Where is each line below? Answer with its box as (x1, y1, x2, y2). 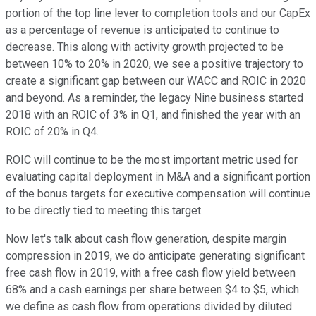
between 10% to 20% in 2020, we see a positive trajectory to (6, 57, 303, 71)
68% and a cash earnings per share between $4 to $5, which (6, 283, 299, 297)
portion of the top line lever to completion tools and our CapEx (6, 6, 310, 20)
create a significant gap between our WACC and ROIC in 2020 (6, 74, 306, 88)
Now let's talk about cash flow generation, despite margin (6, 232, 286, 246)
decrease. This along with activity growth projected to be (6, 40, 284, 54)
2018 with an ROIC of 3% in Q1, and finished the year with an (6, 108, 300, 122)
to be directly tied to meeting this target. (6, 204, 203, 218)
